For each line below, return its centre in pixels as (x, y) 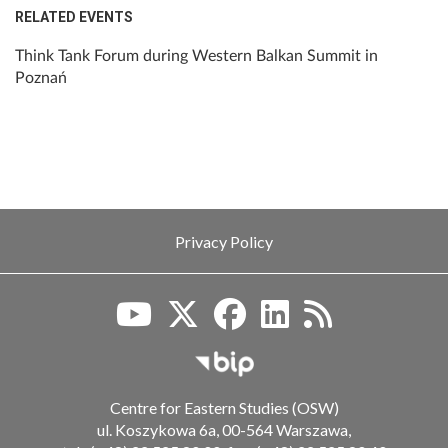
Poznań (41, 78)
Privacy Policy (224, 242)
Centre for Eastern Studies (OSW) (224, 407)
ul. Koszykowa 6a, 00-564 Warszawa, (224, 429)
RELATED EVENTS (74, 17)
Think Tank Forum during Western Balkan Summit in (196, 56)
